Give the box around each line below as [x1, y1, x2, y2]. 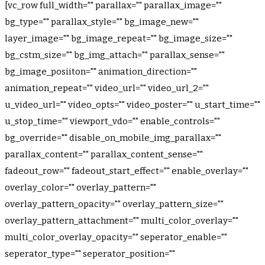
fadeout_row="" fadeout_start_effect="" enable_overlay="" [5, 166, 248, 176]
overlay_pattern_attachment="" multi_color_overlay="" [5, 215, 238, 226]
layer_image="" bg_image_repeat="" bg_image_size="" [5, 33, 232, 44]
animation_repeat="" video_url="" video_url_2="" [5, 83, 209, 93]
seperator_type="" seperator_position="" [5, 248, 175, 259]
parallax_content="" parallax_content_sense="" [5, 149, 203, 160]
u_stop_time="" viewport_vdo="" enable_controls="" [5, 116, 220, 127]
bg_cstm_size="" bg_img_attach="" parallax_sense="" [5, 50, 225, 60]
